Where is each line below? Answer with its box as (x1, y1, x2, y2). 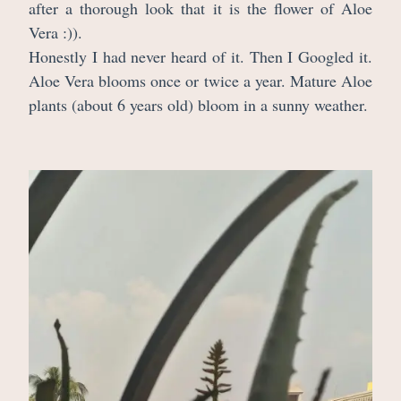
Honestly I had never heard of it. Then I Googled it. (29, 45, 372, 67)
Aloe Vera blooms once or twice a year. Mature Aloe (29, 69, 372, 91)
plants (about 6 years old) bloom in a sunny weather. (29, 93, 368, 115)
